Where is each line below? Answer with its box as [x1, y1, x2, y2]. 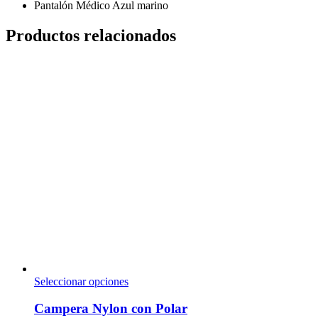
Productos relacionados [6, 26, 176, 45]
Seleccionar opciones [34, 275, 128, 287]
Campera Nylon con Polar [34, 301, 187, 317]
